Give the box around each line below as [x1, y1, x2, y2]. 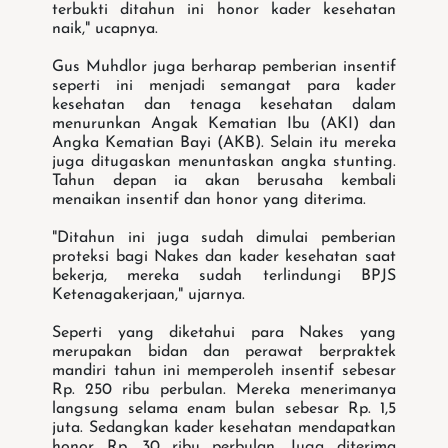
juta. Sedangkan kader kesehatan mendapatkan [52, 420, 396, 437]
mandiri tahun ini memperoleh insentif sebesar [52, 363, 396, 380]
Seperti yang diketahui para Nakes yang [52, 325, 396, 342]
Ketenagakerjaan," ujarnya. [52, 287, 246, 304]
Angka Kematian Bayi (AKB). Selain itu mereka [52, 135, 396, 152]
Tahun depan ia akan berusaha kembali [52, 173, 396, 190]
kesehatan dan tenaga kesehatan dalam [52, 97, 396, 114]
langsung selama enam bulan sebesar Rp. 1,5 [52, 401, 396, 418]
